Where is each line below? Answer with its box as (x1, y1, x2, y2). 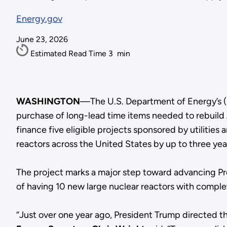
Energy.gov (16, 13, 62, 25)
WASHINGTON (16, 96, 80, 107)
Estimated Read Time (30, 49, 108, 59)
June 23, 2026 (16, 34, 68, 45)
